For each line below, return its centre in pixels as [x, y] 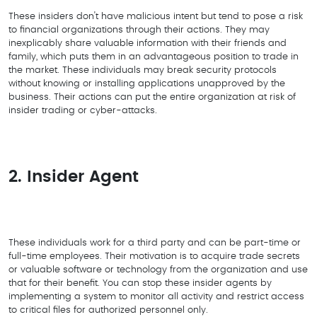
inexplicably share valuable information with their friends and [148, 44]
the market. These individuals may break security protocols [143, 70]
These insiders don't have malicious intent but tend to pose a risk [156, 17]
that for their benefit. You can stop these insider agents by [140, 283]
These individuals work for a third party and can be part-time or [155, 243]
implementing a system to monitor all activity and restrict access [156, 297]
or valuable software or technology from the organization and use [158, 270]
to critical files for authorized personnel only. [108, 310]
